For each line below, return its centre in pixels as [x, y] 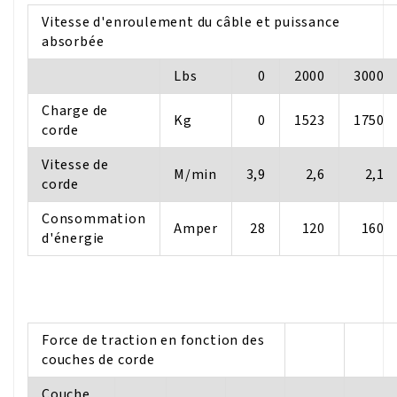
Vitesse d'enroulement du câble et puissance [191, 23]
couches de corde [98, 359]
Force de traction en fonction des [153, 340]
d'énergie [74, 239]
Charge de [75, 111]
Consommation [94, 219]
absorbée [73, 42]
